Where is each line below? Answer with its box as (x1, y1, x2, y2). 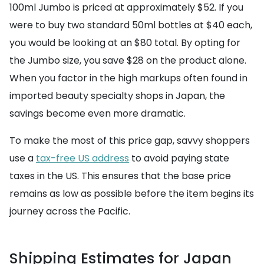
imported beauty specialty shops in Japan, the (9, 89, 225, 103)
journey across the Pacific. (9, 204, 130, 218)
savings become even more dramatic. (9, 107, 186, 120)
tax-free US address (36, 151, 129, 165)
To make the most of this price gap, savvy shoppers (9, 134, 250, 147)
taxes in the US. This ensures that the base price (9, 169, 231, 183)
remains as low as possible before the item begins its (9, 187, 254, 200)
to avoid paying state (129, 151, 229, 165)
